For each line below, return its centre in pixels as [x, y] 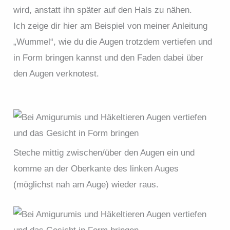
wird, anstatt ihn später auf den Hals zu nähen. [103, 10]
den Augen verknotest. [56, 73]
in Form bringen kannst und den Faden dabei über [109, 57]
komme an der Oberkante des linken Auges [96, 168]
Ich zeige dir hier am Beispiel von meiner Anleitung [111, 26]
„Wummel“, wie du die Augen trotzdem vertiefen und [113, 42]
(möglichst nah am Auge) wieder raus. [86, 184]
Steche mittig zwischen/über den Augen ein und [104, 152]
